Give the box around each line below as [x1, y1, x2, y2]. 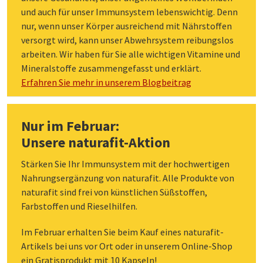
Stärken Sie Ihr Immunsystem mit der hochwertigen [21, 158, 230, 170]
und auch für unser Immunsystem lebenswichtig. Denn [21, 6, 238, 18]
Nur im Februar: [21, 117, 119, 135]
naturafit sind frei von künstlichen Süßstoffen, [21, 186, 207, 198]
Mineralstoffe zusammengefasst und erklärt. [21, 62, 201, 74]
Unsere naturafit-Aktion [21, 133, 170, 151]
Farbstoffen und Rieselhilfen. [21, 200, 137, 212]
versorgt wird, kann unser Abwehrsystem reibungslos [21, 34, 234, 46]
